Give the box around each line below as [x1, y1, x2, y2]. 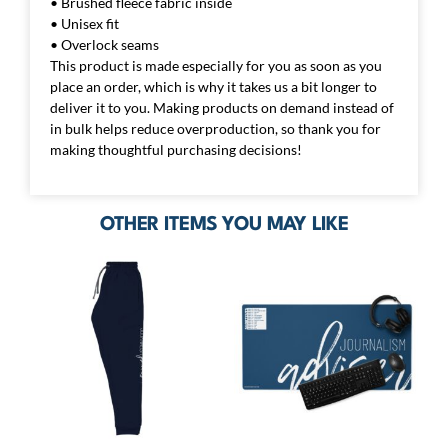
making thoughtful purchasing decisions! [50, 141, 302, 159]
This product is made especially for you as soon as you [50, 57, 382, 75]
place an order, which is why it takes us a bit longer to [50, 78, 377, 96]
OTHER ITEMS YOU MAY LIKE [99, 214, 349, 235]
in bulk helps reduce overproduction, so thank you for [50, 120, 381, 138]
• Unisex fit [50, 15, 119, 33]
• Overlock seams [50, 36, 159, 54]
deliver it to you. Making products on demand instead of [50, 99, 394, 117]
